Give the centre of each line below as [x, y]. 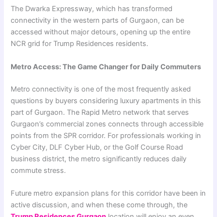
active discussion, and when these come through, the [99, 205]
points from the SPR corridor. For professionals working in [106, 135]
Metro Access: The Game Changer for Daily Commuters [106, 67]
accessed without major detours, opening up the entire [101, 32]
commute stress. [39, 170]
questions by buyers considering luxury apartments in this [106, 101]
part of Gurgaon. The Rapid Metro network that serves [100, 112]
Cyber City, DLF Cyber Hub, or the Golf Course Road [97, 147]
